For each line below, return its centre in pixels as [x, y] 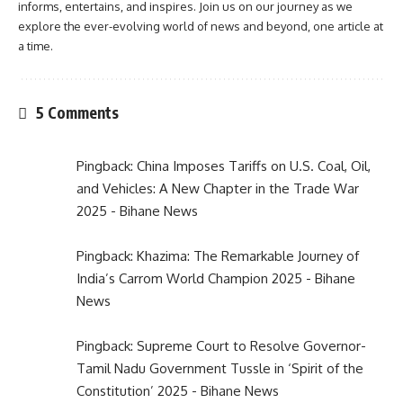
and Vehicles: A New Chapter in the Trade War [218, 189]
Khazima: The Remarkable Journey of [248, 256]
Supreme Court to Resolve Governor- [251, 346]
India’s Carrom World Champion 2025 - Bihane [216, 279]
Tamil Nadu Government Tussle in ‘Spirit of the [220, 369]
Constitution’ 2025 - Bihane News [178, 391]
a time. [36, 46]
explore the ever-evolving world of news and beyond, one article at [201, 27]
